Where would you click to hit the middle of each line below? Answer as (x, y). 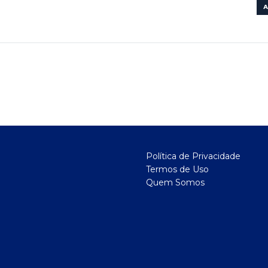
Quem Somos (175, 182)
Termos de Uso (177, 169)
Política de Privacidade (193, 156)
